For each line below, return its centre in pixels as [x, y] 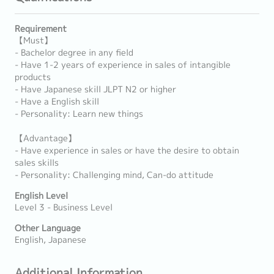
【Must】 [34, 40]
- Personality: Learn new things [79, 114]
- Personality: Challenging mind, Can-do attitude [114, 175]
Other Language [48, 228]
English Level [41, 196]
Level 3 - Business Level [64, 207]
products [33, 77]
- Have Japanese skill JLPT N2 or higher [95, 89]
